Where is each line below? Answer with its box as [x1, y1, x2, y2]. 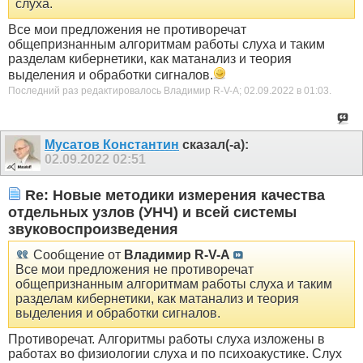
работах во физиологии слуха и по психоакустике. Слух [8, 347, 342, 361]
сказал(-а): [179, 138, 249, 152]
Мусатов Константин [45, 138, 179, 152]
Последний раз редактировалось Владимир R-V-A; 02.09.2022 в [8, 84, 304, 96]
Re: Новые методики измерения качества [21, 186, 325, 203]
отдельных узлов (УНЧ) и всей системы [8, 203, 297, 220]
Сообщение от [30, 248, 124, 263]
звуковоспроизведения [8, 220, 178, 237]
